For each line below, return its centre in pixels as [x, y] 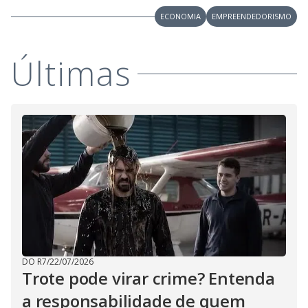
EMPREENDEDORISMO [252, 16]
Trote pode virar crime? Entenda [148, 278]
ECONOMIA [180, 16]
